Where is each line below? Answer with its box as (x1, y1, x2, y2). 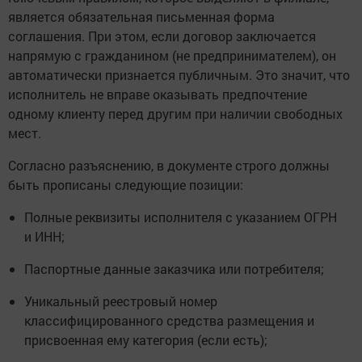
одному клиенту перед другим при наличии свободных (8, 104, 343, 122)
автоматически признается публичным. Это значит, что (8, 65, 350, 83)
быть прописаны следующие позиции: (8, 175, 243, 193)
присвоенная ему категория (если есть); (24, 330, 267, 348)
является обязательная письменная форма (8, 7, 275, 25)
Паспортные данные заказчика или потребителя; (24, 259, 324, 277)
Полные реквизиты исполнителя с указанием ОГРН (24, 208, 337, 225)
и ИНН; (24, 227, 65, 245)
